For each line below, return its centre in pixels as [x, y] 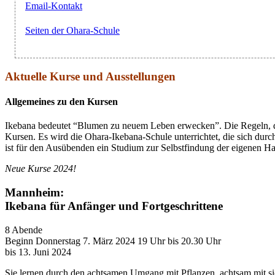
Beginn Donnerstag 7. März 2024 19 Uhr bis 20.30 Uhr [113, 241]
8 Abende [24, 230]
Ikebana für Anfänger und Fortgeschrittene [114, 206]
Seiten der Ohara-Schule [72, 30]
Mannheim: [34, 192]
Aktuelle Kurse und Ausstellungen [90, 76]
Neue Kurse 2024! [41, 169]
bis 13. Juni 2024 [38, 252]
